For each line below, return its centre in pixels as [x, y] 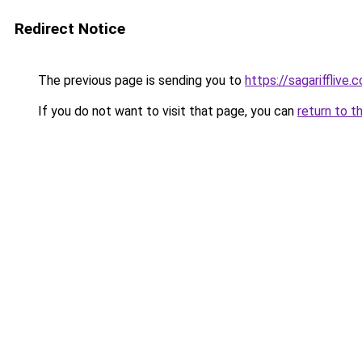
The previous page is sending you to [140, 80]
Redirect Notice [70, 29]
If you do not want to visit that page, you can [166, 111]
